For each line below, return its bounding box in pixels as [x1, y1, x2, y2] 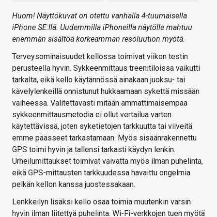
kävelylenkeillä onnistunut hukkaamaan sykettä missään [12, 86, 200, 96]
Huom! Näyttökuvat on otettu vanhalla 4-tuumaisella [12, 11, 187, 20]
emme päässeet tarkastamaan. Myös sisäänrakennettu [12, 133, 197, 142]
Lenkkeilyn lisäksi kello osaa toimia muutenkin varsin [12, 197, 191, 206]
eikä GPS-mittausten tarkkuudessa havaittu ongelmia [12, 168, 190, 177]
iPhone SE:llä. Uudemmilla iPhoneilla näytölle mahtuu [12, 22, 192, 32]
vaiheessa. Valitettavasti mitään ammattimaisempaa [12, 98, 187, 108]
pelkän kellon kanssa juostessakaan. [12, 179, 135, 189]
